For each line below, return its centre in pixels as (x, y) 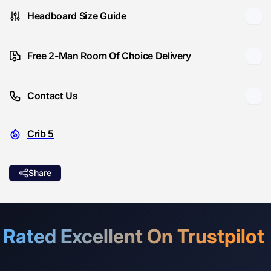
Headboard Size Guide (77, 16)
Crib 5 (41, 134)
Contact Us (53, 96)
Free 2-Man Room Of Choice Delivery (109, 56)
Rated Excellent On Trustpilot (134, 236)
